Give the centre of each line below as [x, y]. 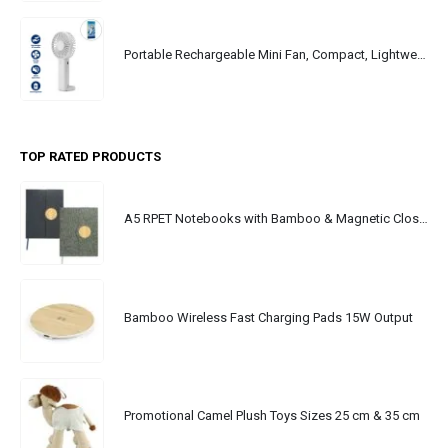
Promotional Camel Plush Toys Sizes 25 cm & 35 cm [272, 416]
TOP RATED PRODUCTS [90, 156]
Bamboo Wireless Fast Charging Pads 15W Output [268, 317]
